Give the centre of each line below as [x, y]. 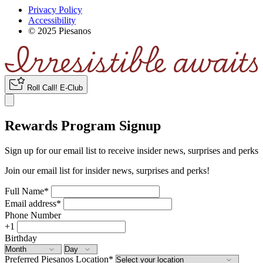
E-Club [71, 88]
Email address [31, 204]
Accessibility [52, 20]
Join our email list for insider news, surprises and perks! [107, 171]
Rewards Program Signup [83, 126]
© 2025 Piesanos [60, 31]
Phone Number [33, 215]
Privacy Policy [55, 9]
